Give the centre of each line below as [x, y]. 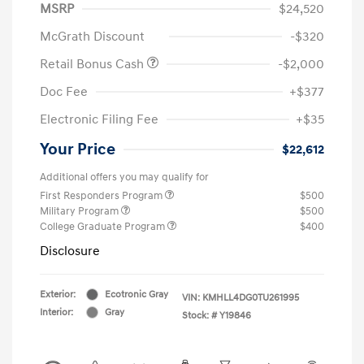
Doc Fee [64, 91]
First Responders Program [102, 195]
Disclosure [70, 251]
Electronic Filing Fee [99, 119]
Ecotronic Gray [136, 294]
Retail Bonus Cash [93, 64]
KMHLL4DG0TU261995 [251, 297]
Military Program [80, 211]
